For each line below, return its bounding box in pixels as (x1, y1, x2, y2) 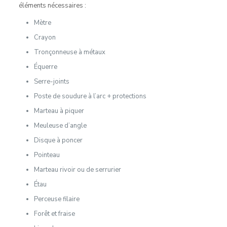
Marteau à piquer (33, 106, 84, 116)
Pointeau (33, 150, 60, 160)
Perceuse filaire (33, 194, 80, 204)
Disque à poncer (33, 135, 83, 145)
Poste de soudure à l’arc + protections (33, 91, 146, 101)
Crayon (33, 32, 56, 42)
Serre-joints (33, 77, 69, 86)
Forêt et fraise (33, 209, 75, 218)
